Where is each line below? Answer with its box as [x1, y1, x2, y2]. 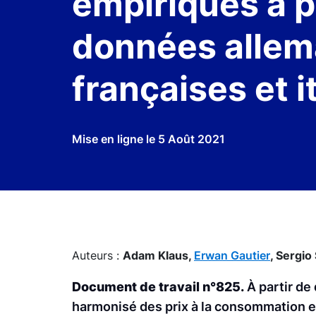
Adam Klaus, [123, 248, 194, 262]
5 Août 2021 [158, 131, 225, 146]
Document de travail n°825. [72, 279, 244, 294]
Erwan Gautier [194, 248, 270, 262]
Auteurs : [72, 248, 123, 262]
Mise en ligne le [72, 131, 158, 146]
